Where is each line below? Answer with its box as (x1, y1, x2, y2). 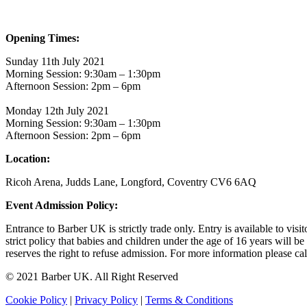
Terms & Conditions (145, 294, 233, 306)
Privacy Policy (75, 294, 138, 306)
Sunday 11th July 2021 (5, 56, 105, 67)
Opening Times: (5, 32, 79, 44)
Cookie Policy (5, 294, 67, 306)
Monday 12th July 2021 (5, 105, 109, 116)
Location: (5, 153, 50, 164)
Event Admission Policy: (5, 199, 118, 211)
